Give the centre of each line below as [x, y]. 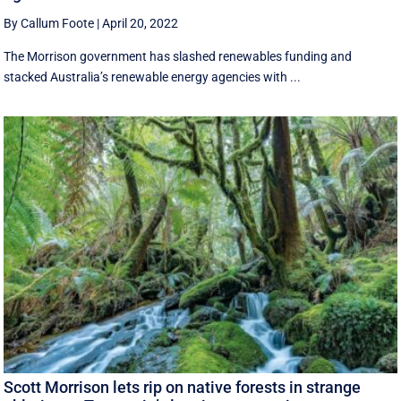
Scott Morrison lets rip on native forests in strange [183, 387]
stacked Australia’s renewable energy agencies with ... [153, 77]
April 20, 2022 [141, 24]
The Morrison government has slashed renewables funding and [178, 57]
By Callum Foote [49, 24]
